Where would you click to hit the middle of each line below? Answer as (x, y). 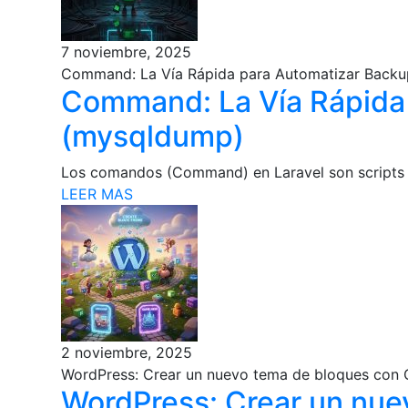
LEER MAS (97, 194)
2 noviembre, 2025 (127, 352)
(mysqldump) (153, 136)
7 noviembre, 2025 (127, 51)
